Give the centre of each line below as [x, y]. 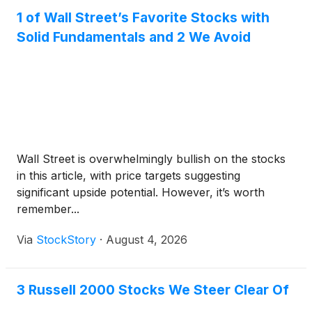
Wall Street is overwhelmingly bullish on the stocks [151, 159]
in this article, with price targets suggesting [128, 175]
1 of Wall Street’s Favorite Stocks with [143, 17]
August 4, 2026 [147, 240]
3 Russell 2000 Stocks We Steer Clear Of [153, 290]
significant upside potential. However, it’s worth [141, 192]
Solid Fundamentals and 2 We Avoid [134, 37]
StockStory [66, 240]
